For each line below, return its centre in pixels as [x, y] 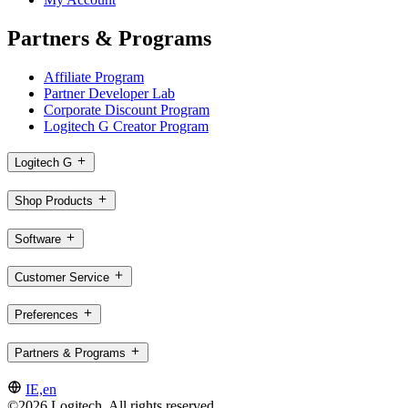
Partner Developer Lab [109, 93]
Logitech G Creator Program [126, 126]
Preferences [46, 315]
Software [38, 239]
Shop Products [54, 201]
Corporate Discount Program [127, 109]
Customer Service [62, 277]
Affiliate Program [94, 76]
